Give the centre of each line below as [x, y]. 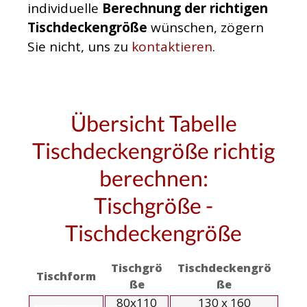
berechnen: [153, 178]
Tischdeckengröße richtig [153, 151]
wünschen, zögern [206, 28]
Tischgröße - [153, 206]
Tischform [66, 277]
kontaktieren [172, 47]
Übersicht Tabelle [153, 123]
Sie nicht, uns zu [79, 47]
